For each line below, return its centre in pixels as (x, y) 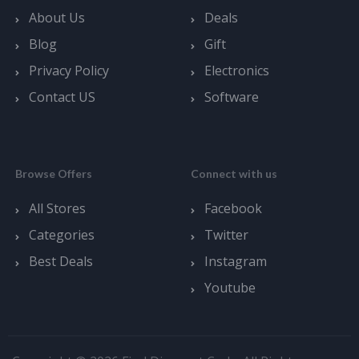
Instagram (236, 261)
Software (232, 97)
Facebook (233, 208)
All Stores (57, 208)
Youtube (230, 287)
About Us (57, 17)
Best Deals (61, 261)
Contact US (62, 97)
